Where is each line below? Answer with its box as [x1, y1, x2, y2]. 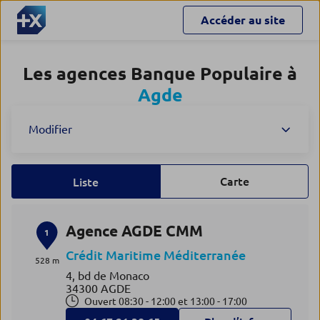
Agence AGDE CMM [65, 222, 203, 239]
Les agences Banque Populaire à [23, 64, 297, 84]
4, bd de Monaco [65, 269, 149, 282]
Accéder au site [201, 14, 285, 26]
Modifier [29, 123, 72, 136]
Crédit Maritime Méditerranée [65, 248, 246, 262]
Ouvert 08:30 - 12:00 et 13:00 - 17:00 [84, 296, 247, 307]
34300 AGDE [65, 282, 131, 295]
